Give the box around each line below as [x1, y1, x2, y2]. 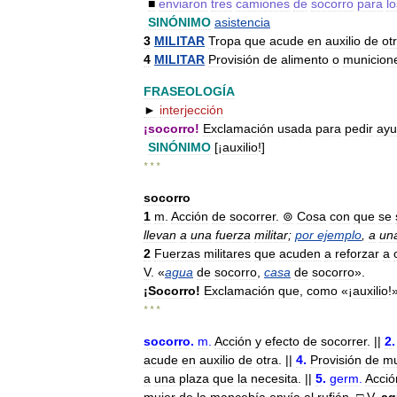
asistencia [214, 15, 270, 29]
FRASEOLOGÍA [144, 84, 235, 98]
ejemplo [317, 228, 362, 242]
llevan [144, 228, 176, 242]
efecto [265, 334, 300, 348]
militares [204, 246, 251, 261]
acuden [279, 246, 321, 261]
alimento [281, 52, 329, 66]
